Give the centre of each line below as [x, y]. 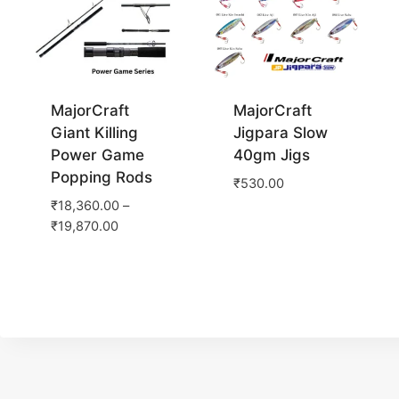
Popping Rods [101, 178]
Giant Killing [94, 133]
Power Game [97, 155]
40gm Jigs [272, 155]
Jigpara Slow [281, 133]
